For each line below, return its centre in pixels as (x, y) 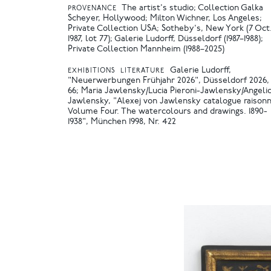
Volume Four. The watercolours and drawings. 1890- (168, 112)
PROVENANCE (92, 9)
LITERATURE (143, 71)
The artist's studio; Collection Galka (193, 8)
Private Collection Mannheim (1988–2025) (146, 50)
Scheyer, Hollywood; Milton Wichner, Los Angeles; (165, 19)
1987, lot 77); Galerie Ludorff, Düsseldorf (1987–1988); (165, 39)
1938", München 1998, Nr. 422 (122, 122)
